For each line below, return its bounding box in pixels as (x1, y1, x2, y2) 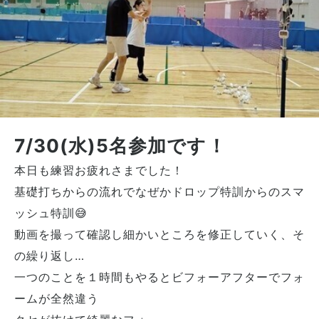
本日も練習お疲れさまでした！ (14, 162, 184, 177)
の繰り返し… (14, 248, 85, 263)
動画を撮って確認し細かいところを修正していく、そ (14, 226, 305, 241)
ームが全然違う (14, 291, 99, 305)
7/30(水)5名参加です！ (14, 134, 226, 157)
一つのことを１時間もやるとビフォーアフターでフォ (14, 269, 305, 284)
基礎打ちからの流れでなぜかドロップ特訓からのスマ (14, 184, 305, 199)
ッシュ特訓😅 (14, 205, 88, 220)
